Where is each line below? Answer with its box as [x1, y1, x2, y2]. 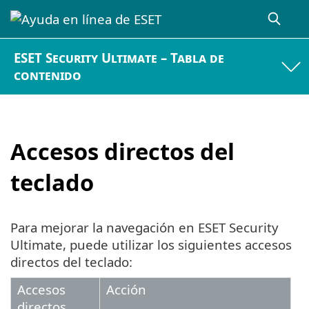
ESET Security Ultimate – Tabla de [14, 49, 225, 67]
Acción [106, 281, 146, 299]
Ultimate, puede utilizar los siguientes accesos [10, 236, 292, 254]
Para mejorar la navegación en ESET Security [10, 219, 279, 237]
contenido [14, 66, 82, 84]
